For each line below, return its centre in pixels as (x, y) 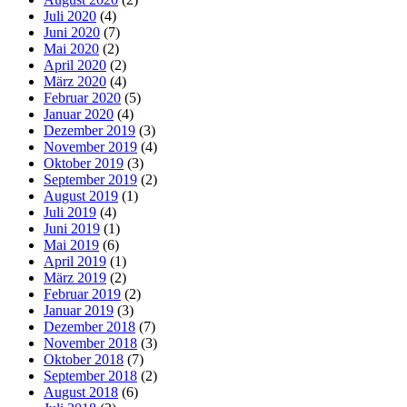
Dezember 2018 (89, 326)
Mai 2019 (71, 244)
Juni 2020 (72, 32)
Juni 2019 (72, 228)
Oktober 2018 (84, 359)
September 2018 (90, 375)
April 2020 (75, 65)
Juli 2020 (70, 15)
